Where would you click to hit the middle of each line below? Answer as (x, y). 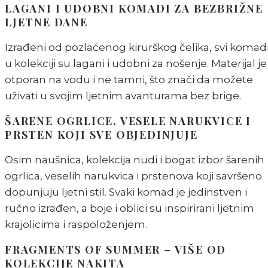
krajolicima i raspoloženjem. (76, 225)
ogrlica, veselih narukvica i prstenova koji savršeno (133, 176)
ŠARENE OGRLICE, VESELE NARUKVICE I (128, 121)
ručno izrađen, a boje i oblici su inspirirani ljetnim (130, 208)
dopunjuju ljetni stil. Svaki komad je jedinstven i (126, 192)
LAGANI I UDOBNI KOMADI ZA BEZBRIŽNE (134, 9)
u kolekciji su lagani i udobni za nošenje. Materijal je (136, 64)
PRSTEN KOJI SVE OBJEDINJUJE (101, 135)
